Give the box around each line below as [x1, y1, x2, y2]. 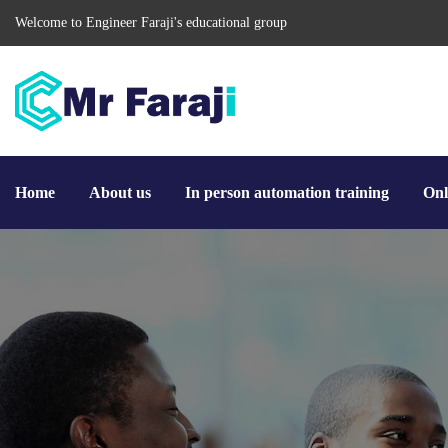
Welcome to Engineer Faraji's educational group [15, 15, 287, 30]
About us [89, 184, 151, 201]
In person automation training [185, 184, 389, 201]
